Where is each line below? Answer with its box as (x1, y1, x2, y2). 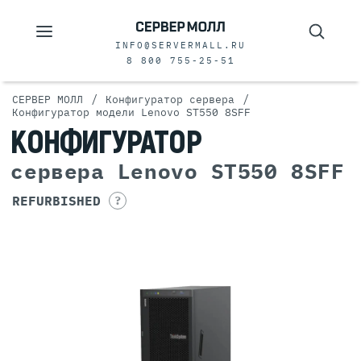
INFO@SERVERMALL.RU (115, 39, 246, 51)
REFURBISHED (12, 193, 101, 209)
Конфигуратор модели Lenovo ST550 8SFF (12, 106, 251, 119)
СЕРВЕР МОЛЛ (12, 93, 83, 106)
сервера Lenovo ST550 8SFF (10, 157, 345, 185)
